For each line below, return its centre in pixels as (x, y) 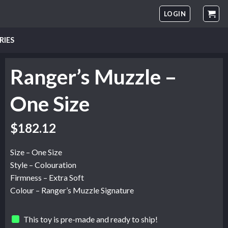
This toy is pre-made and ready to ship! (91, 219)
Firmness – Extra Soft (47, 178)
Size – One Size (36, 152)
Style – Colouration (43, 165)
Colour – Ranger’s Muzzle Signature (72, 190)
